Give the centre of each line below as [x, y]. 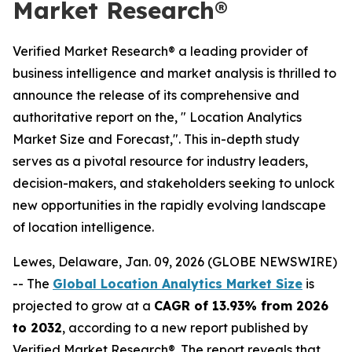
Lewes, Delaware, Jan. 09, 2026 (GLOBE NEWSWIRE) [175, 262]
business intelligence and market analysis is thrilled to [174, 73]
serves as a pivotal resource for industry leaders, [160, 161]
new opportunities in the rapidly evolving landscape [169, 205]
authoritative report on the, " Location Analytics [157, 117]
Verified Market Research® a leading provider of [160, 51]
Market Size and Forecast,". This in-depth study [156, 139]
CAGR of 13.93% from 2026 [241, 306]
